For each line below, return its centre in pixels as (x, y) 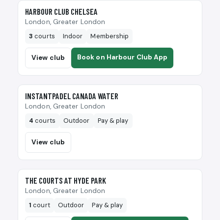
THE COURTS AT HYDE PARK (66, 180)
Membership (110, 36)
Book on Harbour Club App (122, 57)
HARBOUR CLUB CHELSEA (61, 12)
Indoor (73, 36)
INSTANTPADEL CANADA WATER (72, 96)
